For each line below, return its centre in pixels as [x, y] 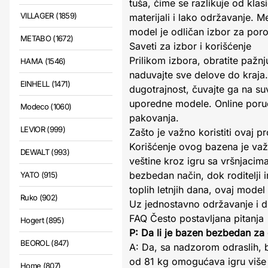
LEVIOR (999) [43, 129]
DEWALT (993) [45, 152]
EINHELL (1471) [45, 84]
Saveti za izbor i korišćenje [190, 46]
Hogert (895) [42, 220]
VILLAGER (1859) [49, 16]
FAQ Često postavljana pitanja [197, 218]
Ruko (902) [39, 197]
